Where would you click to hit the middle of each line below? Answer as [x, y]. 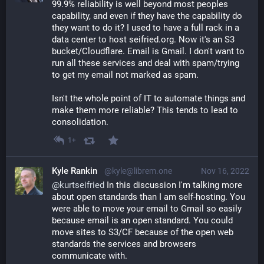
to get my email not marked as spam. [126, 75]
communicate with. [90, 255]
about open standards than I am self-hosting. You [148, 197]
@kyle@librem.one [138, 171]
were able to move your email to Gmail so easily [147, 208]
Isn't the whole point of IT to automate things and [148, 98]
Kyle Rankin [75, 171]
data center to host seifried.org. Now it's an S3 [143, 39]
